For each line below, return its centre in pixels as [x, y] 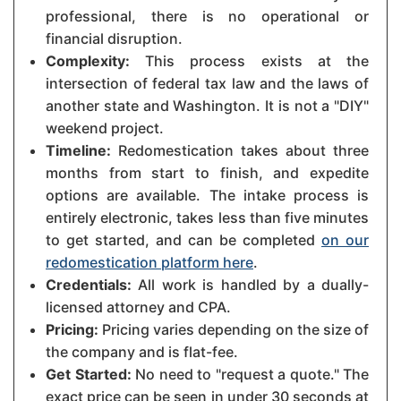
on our [345, 240]
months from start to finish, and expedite [207, 173]
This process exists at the [249, 61]
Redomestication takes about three [240, 151]
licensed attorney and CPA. [138, 307]
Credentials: [89, 285]
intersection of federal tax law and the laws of [207, 84]
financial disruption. [114, 39]
